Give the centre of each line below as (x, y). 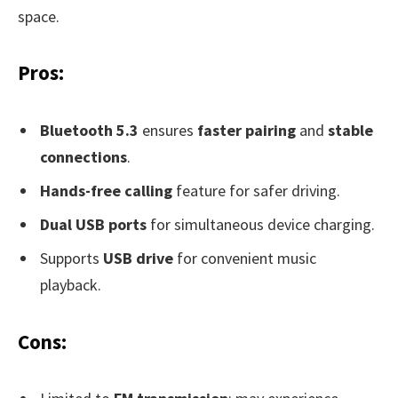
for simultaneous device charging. (261, 224)
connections (84, 156)
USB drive (138, 258)
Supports (72, 258)
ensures (168, 130)
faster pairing (247, 130)
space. (39, 17)
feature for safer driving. (256, 190)
